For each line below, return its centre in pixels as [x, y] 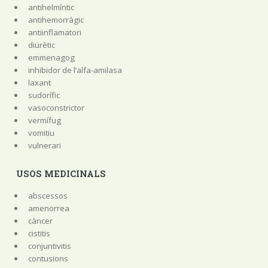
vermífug [44, 120]
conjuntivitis [49, 246]
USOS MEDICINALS [61, 174]
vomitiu [41, 133]
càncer [40, 220]
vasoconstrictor [56, 107]
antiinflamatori [54, 32]
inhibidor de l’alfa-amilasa [75, 70]
